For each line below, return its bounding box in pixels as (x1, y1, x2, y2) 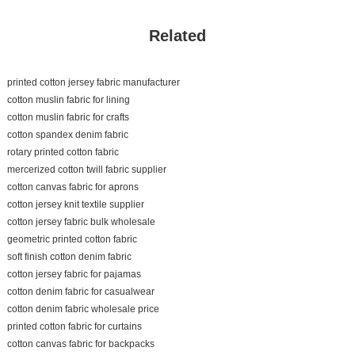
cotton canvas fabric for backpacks (6, 338, 155, 349)
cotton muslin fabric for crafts (6, 111, 129, 123)
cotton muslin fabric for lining (6, 94, 130, 105)
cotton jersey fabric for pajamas (6, 268, 141, 280)
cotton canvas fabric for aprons (6, 181, 139, 193)
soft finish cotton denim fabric (6, 250, 132, 262)
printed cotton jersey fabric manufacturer (6, 76, 180, 88)
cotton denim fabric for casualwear (6, 285, 155, 297)
